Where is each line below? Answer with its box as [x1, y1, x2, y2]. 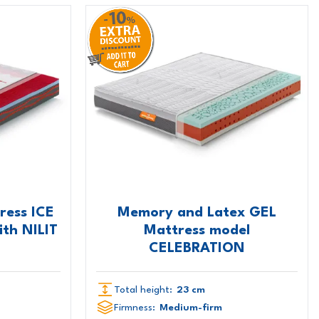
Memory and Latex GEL [117, 205, 277, 220]
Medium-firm [159, 302, 223, 313]
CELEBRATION [149, 241, 246, 256]
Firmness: [114, 302, 156, 313]
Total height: [114, 284, 173, 295]
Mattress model [144, 223, 251, 238]
